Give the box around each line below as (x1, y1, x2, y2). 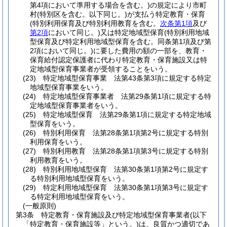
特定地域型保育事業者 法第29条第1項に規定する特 (43, 92, 211, 100)
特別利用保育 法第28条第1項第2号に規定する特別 (43, 129, 208, 137)
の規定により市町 (150, 1, 207, 9)
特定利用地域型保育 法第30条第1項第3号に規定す (43, 183, 208, 192)
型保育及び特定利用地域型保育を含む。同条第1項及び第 (30, 37, 211, 46)
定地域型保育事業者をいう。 (30, 101, 122, 109)
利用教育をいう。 (30, 156, 87, 164)
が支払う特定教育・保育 (127, 10, 205, 18)
